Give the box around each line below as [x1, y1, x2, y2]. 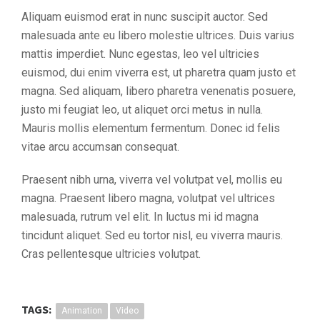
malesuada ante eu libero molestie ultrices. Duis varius [21, 29, 294, 42]
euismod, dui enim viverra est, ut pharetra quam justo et [21, 66, 296, 79]
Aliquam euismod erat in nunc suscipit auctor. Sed [21, 10, 268, 24]
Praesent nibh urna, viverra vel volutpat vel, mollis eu [21, 173, 282, 186]
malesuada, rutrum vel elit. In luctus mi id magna [21, 210, 259, 224]
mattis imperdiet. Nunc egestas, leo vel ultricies [21, 47, 259, 61]
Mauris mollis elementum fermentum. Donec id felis [21, 121, 280, 135]
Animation [61, 306, 102, 316]
